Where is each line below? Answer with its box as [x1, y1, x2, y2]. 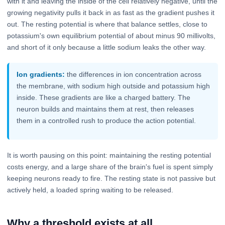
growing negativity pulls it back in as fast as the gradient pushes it [7, 8, 214, 17]
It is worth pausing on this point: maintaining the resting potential [7, 151, 211, 159]
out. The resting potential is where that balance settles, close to [7, 20, 207, 28]
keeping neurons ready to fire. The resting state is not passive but [7, 174, 215, 182]
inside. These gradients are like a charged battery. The [17, 93, 191, 102]
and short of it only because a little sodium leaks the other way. [7, 43, 206, 51]
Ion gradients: [17, 70, 65, 79]
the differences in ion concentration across [65, 70, 202, 79]
